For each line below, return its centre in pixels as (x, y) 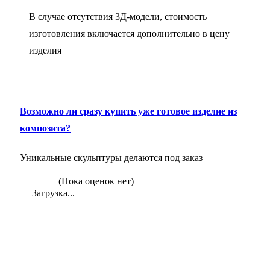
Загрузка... (52, 193)
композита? (45, 128)
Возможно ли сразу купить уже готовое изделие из (128, 111)
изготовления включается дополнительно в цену (129, 34)
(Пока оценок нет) (95, 181)
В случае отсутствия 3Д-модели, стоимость (118, 17)
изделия (45, 51)
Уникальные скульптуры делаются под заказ (111, 157)
